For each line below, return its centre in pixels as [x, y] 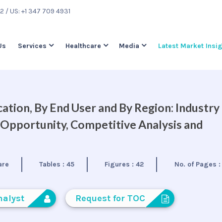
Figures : [120, 164]
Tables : [53, 164]
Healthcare [83, 46]
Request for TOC [110, 198]
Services [32, 46]
